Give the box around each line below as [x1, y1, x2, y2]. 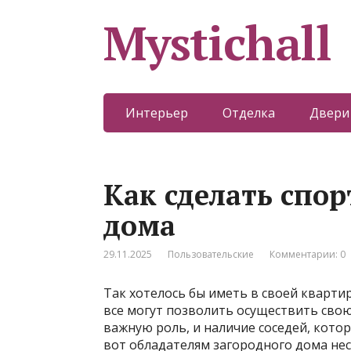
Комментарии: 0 [270, 248, 346, 261]
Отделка [222, 104, 275, 121]
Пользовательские [168, 248, 254, 261]
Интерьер [125, 104, 188, 121]
